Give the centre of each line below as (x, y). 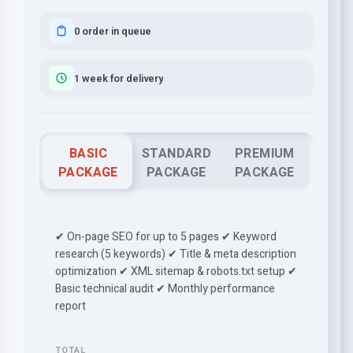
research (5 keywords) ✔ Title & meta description (176, 254)
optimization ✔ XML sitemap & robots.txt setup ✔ (176, 271)
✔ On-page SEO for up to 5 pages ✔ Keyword (166, 237)
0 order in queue (113, 31)
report (71, 306)
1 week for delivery (119, 78)
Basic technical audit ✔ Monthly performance (165, 289)
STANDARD (176, 154)
